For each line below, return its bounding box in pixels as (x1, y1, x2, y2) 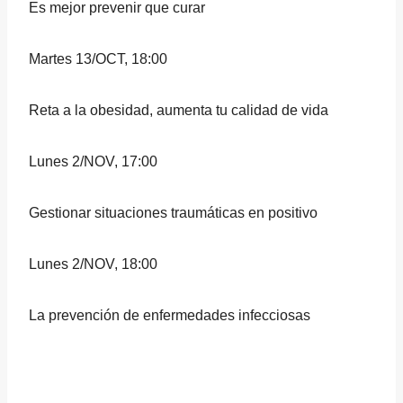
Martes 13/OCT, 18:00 (29, 51, 167, 67)
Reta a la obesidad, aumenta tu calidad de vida (29, 103, 328, 118)
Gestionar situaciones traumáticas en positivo (29, 205, 318, 220)
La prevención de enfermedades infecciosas (29, 308, 310, 323)
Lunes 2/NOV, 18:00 (29, 256, 157, 272)
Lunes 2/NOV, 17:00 (29, 154, 157, 169)
